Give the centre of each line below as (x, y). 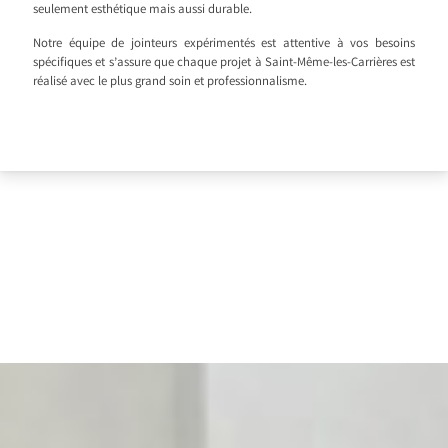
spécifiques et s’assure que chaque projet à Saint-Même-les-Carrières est (224, 64)
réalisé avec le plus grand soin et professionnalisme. (170, 83)
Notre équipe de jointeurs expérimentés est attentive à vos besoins (224, 45)
